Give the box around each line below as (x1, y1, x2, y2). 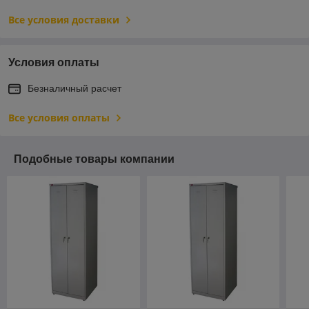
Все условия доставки (8, 12, 119, 26)
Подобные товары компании (14, 152, 175, 165)
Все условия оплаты (8, 110, 110, 124)
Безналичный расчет (28, 82, 121, 94)
